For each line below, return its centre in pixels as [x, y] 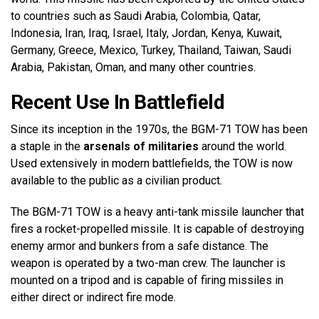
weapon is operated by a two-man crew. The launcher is [148, 263]
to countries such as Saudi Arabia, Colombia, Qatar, [136, 16]
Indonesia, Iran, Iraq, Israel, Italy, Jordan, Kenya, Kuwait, [146, 33]
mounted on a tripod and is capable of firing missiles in [147, 280]
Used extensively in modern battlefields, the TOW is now [152, 163]
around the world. [242, 146]
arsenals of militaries [141, 146]
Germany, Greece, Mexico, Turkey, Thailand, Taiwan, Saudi [151, 50]
